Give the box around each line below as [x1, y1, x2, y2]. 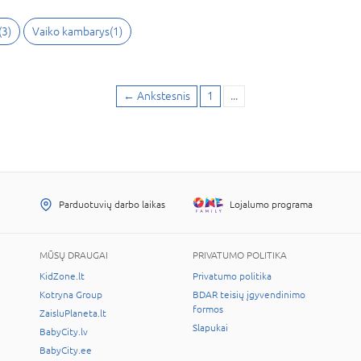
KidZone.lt [39, 271, 85, 282]
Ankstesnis [137, 89, 190, 102]
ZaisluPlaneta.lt [39, 308, 106, 319]
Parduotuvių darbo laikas [59, 198, 165, 210]
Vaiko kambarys [32, 25, 110, 38]
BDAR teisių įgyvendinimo [193, 289, 305, 301]
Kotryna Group [39, 289, 102, 301]
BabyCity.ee [39, 345, 92, 356]
